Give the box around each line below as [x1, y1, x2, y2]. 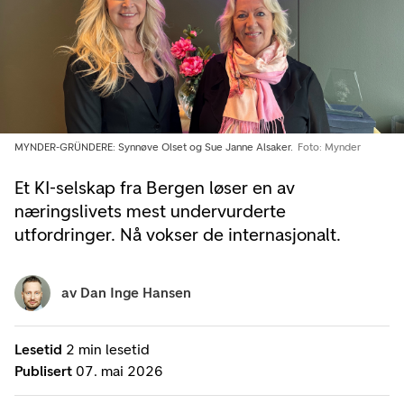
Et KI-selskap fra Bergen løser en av [14, 176, 295, 198]
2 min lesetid [66, 340, 150, 358]
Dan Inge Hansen [80, 283, 191, 301]
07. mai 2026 [76, 362, 163, 380]
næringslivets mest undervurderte [14, 199, 286, 222]
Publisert [14, 362, 72, 380]
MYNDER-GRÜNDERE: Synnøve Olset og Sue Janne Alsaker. [14, 140, 296, 153]
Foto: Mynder [297, 140, 361, 153]
